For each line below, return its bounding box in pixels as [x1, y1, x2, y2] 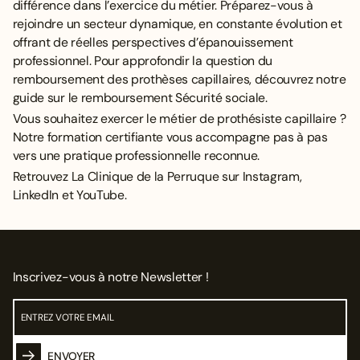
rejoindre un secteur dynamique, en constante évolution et [12, 15, 342, 33]
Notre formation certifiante [12, 129, 164, 146]
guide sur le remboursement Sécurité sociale [12, 89, 265, 107]
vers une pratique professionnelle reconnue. [12, 147, 260, 165]
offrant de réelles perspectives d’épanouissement [12, 34, 293, 51]
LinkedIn [12, 186, 59, 204]
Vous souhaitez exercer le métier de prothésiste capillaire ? [12, 110, 346, 128]
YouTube [76, 186, 125, 204]
